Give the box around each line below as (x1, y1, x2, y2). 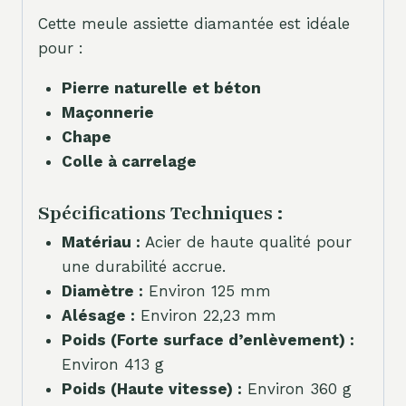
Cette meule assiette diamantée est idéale (38, 14, 350, 34)
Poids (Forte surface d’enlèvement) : (61, 330, 354, 349)
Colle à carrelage (61, 152, 197, 171)
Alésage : (61, 305, 135, 324)
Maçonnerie (61, 103, 154, 122)
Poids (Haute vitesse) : (61, 379, 242, 398)
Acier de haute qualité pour (140, 232, 352, 251)
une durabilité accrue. (61, 256, 226, 275)
